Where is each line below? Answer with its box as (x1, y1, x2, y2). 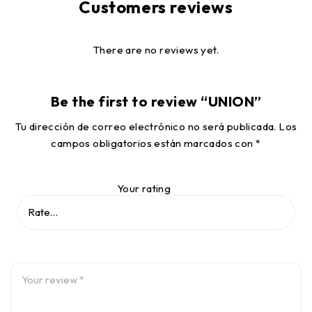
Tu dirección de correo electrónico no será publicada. (15, 120, 276, 133)
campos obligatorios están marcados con (51, 136, 256, 150)
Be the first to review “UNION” (50, 93, 262, 110)
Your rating (116, 182, 171, 195)
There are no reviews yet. (93, 43, 219, 56)
